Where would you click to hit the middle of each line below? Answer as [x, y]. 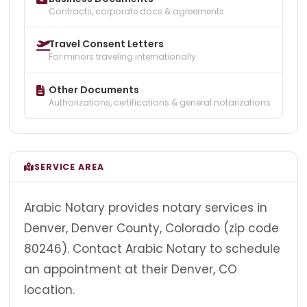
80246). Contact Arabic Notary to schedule [152, 248]
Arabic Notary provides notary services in [146, 207]
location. [49, 290]
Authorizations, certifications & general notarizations [160, 102]
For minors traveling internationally [122, 57]
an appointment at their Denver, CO [131, 269]
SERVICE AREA [69, 167]
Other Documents [94, 89]
